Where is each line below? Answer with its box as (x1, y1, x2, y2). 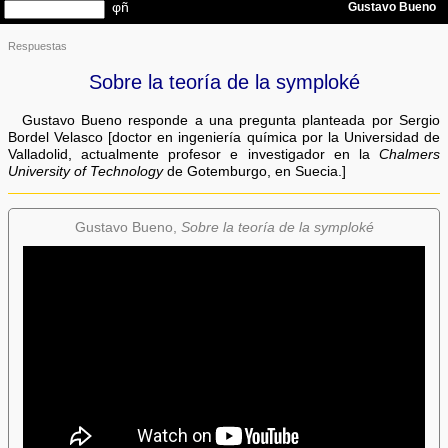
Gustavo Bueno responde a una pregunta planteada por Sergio (21, 112, 440, 128)
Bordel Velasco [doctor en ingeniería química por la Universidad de (8, 129, 440, 145)
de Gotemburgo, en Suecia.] (163, 163, 347, 179)
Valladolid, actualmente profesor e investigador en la (8, 146, 379, 162)
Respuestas (8, 39, 68, 52)
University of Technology (8, 163, 164, 179)
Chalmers (378, 146, 440, 162)
